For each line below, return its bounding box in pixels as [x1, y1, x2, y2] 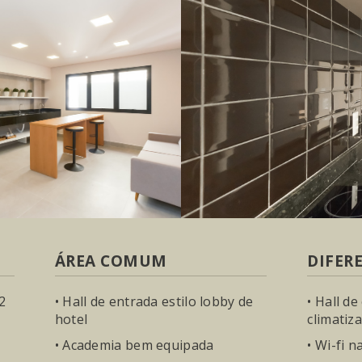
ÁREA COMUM [54, 250, 167, 271]
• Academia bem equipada [54, 336, 214, 354]
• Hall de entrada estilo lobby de [54, 293, 254, 310]
